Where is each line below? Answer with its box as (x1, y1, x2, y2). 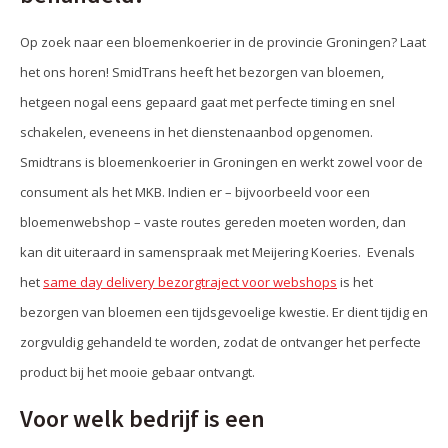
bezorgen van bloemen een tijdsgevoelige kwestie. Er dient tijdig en (20, 303, 428, 321)
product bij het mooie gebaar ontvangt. (20, 363, 255, 381)
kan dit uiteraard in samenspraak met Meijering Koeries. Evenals (20, 243, 415, 261)
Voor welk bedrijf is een (20, 403, 265, 434)
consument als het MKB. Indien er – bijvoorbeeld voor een (20, 183, 370, 201)
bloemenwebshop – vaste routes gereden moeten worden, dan (20, 213, 406, 231)
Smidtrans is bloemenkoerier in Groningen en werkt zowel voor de (20, 153, 423, 171)
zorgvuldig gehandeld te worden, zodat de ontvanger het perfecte (20, 333, 421, 351)
